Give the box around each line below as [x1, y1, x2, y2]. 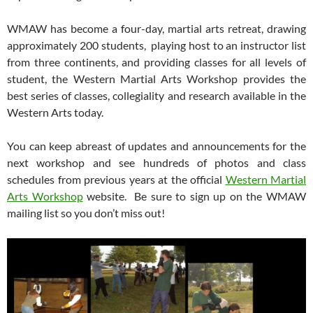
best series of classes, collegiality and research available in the [7, 89, 306, 103]
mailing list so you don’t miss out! [7, 206, 165, 220]
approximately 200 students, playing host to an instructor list [7, 38, 306, 52]
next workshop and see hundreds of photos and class [7, 156, 306, 170]
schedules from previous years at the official [7, 173, 226, 187]
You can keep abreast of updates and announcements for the [7, 139, 306, 153]
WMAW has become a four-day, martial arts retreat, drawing [7, 22, 306, 36]
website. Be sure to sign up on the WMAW [82, 189, 307, 203]
